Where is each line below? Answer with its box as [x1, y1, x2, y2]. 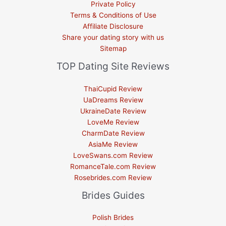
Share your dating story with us [62, 33, 164, 42]
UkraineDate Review [80, 106, 146, 115]
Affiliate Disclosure [83, 22, 143, 31]
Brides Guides [81, 189, 145, 201]
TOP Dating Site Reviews [56, 60, 169, 73]
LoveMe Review [87, 118, 139, 126]
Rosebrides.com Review [74, 173, 152, 182]
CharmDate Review [81, 129, 145, 137]
